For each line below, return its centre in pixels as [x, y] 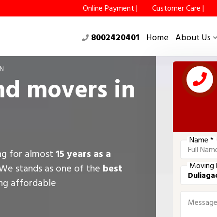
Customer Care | [178, 8]
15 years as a [83, 154]
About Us [193, 38]
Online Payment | [110, 8]
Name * [201, 139]
